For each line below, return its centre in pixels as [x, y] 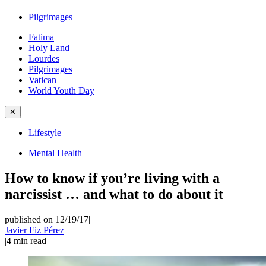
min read [30, 240]
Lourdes [44, 58]
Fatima [41, 37]
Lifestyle [45, 133]
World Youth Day [61, 91]
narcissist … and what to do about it [114, 194]
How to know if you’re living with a [112, 178]
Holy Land [49, 48]
